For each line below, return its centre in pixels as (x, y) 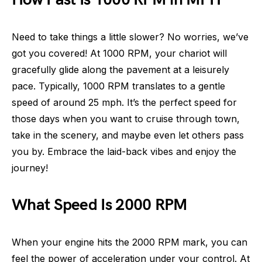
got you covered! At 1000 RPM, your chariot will (119, 53)
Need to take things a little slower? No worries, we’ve (130, 37)
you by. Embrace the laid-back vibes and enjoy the (124, 151)
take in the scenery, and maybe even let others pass (128, 135)
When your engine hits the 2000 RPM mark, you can (130, 242)
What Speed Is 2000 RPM (100, 205)
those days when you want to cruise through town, (126, 119)
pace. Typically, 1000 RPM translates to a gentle (118, 86)
